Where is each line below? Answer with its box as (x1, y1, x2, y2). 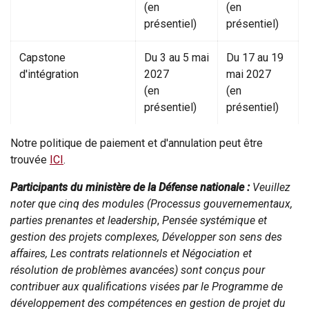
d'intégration (19, 68, 79, 81)
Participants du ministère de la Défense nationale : (10, 181, 250, 195)
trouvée (10, 153, 50, 167)
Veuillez (250, 181, 290, 195)
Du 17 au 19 (226, 51, 283, 65)
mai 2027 (226, 68, 271, 81)
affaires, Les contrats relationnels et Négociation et (10, 247, 252, 261)
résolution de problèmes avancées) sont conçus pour (10, 263, 265, 277)
